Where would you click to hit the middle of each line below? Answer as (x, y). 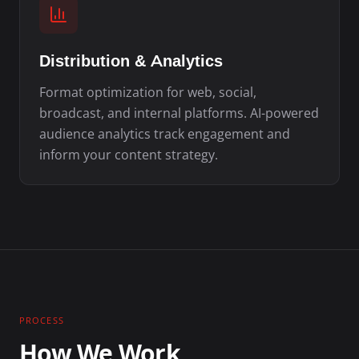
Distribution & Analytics (131, 61)
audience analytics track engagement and (165, 133)
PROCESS (42, 320)
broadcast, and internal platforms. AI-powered (179, 113)
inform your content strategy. (129, 154)
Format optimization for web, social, (148, 92)
